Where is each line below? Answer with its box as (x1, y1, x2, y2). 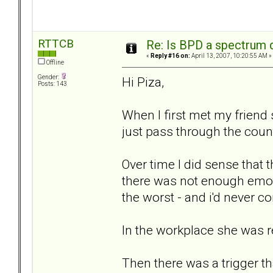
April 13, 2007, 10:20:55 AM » (190, 52, 272, 60)
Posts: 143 (38, 80, 67, 88)
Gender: (38, 74, 60, 81)
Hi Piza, (122, 74, 164, 90)
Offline (45, 59, 64, 66)
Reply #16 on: (151, 52, 190, 60)
